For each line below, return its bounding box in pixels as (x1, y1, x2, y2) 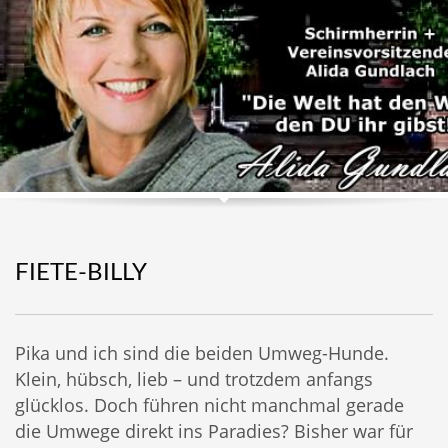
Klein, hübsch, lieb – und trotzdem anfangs (15, 367, 373, 392)
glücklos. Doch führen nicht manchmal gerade (15, 393, 404, 418)
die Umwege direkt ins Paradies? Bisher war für (15, 419, 413, 444)
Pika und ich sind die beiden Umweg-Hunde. (15, 341, 389, 366)
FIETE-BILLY (15, 261, 147, 286)
